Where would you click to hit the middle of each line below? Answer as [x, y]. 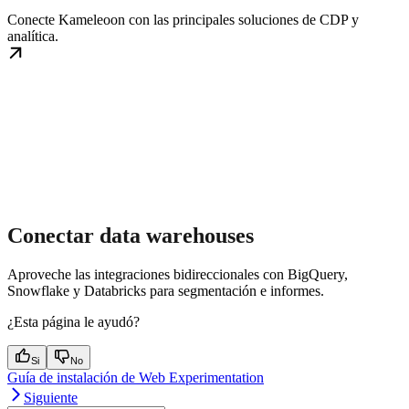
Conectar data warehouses [131, 235]
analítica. [33, 36]
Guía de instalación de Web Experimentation [136, 377]
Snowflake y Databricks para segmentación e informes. [166, 290]
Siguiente [51, 397]
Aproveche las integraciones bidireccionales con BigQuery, [178, 274]
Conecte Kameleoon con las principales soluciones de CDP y [183, 19]
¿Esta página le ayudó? [73, 321]
